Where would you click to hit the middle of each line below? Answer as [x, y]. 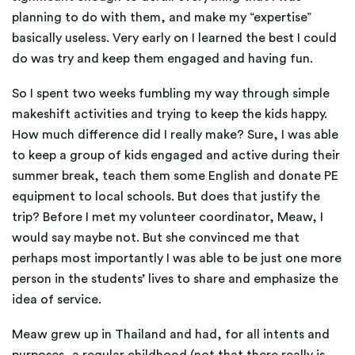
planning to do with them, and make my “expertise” [162, 17]
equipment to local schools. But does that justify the [166, 197]
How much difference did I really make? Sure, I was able [175, 135]
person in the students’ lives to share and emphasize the [175, 279]
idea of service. [57, 300]
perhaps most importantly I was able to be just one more [177, 258]
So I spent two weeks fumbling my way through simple [171, 94]
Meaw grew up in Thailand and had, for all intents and [171, 334]
